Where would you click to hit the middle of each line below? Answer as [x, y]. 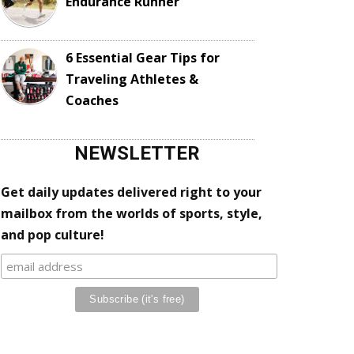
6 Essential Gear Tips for [143, 57]
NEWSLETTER [137, 153]
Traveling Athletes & [132, 79]
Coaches [92, 100]
